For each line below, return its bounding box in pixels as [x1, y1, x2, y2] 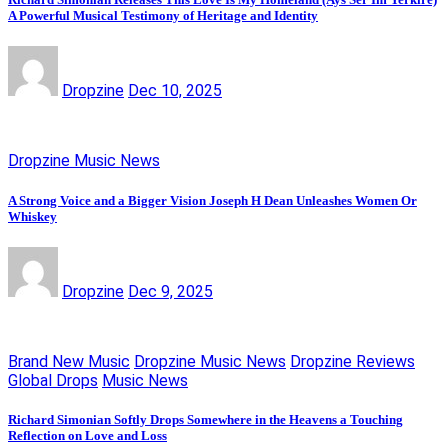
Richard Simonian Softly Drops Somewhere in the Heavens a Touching [8, 411, 403, 427]
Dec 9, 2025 [128, 281, 213, 301]
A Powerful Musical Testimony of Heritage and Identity [8, 8, 318, 24]
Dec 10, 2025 [128, 81, 222, 101]
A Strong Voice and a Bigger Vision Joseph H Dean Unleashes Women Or [8, 192, 417, 208]
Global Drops [8, 370, 98, 390]
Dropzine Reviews [290, 351, 415, 371]
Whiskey [8, 208, 57, 224]
